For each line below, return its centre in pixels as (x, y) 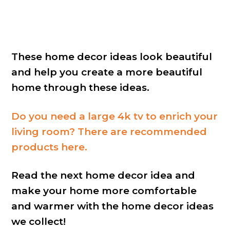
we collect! (38, 221)
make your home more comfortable (104, 190)
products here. (49, 147)
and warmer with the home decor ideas (112, 206)
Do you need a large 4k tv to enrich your (114, 116)
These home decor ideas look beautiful (111, 57)
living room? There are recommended (109, 131)
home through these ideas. (80, 88)
